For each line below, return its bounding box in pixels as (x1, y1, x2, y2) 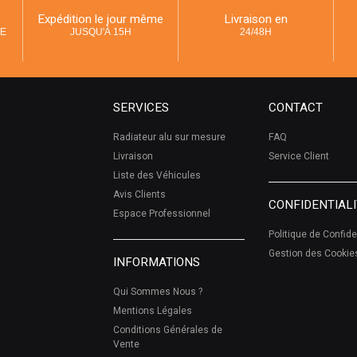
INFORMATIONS (112, 253, 200, 271)
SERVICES (112, 98, 169, 116)
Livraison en (224, 10, 288, 28)
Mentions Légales (112, 303, 192, 318)
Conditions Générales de (112, 322, 222, 337)
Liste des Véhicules (112, 167, 201, 182)
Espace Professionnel (112, 206, 210, 221)
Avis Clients (112, 186, 166, 202)
